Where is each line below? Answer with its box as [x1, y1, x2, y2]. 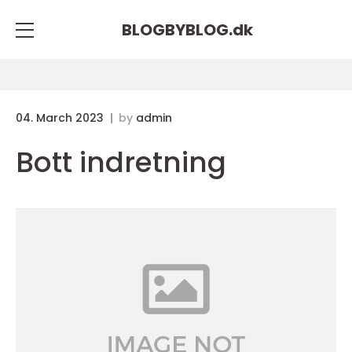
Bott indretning [16, 142, 226, 182]
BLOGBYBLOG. [121, 18, 233, 41]
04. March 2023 [16, 110, 107, 126]
